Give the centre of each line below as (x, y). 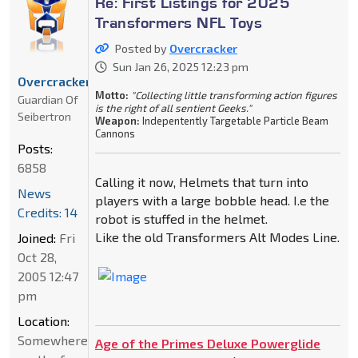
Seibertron (44, 116)
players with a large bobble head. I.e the (212, 200)
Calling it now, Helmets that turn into (201, 181)
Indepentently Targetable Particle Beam (234, 120)
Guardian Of (48, 99)
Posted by (142, 48)
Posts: (35, 148)
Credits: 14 (48, 212)
